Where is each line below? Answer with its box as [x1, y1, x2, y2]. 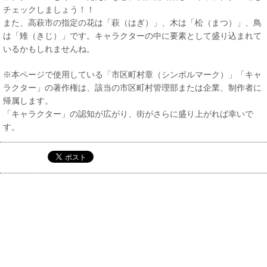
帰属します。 [3, 96, 53, 105]
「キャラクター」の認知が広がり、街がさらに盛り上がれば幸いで [3, 109, 253, 119]
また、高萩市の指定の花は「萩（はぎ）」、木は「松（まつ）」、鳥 [3, 18, 262, 27]
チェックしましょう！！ [3, 5, 95, 14]
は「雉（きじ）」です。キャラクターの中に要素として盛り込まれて [3, 31, 262, 41]
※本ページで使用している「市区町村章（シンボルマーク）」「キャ [3, 70, 262, 79]
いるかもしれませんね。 [3, 44, 95, 54]
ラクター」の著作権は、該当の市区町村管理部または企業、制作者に [3, 83, 262, 92]
